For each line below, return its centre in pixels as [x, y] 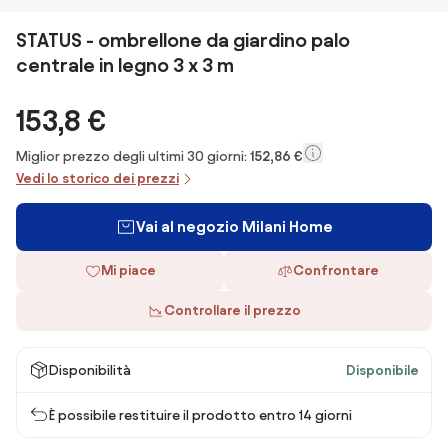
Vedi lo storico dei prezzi [97, 178]
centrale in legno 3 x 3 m [125, 65]
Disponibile [382, 370]
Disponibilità [90, 370]
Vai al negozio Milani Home [234, 226]
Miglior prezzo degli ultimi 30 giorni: [133, 156]
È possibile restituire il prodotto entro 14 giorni [200, 415]
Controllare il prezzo [232, 310]
